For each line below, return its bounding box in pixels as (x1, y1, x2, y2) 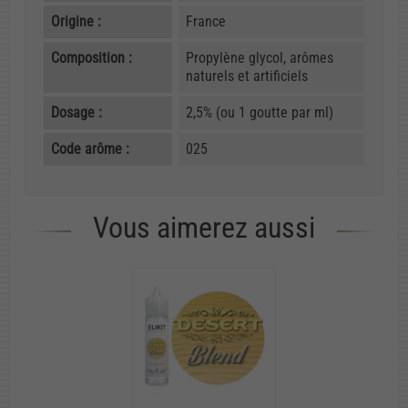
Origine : (51, 12, 101, 30)
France (185, 12, 226, 30)
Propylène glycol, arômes (185, 48, 333, 66)
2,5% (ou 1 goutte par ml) (185, 103, 333, 121)
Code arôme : (51, 139, 129, 158)
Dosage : (51, 103, 102, 121)
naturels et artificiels (185, 66, 308, 85)
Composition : (51, 48, 132, 66)
